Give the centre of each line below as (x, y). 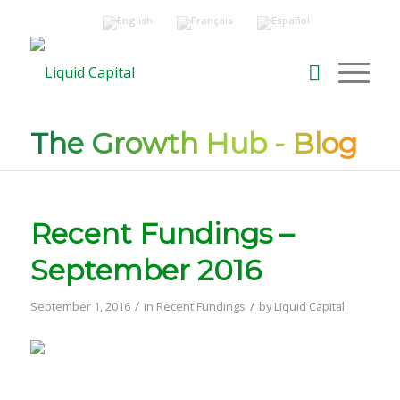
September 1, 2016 (80, 306)
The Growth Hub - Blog (193, 143)
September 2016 (146, 270)
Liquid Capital (309, 306)
